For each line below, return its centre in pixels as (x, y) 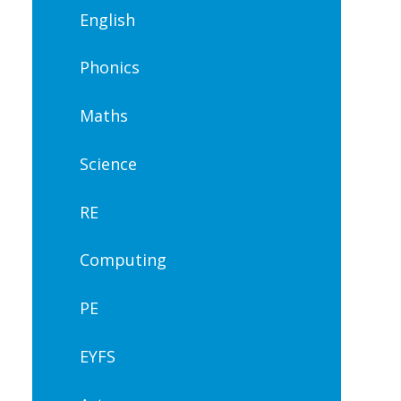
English (107, 19)
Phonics (109, 68)
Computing (123, 260)
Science (108, 163)
